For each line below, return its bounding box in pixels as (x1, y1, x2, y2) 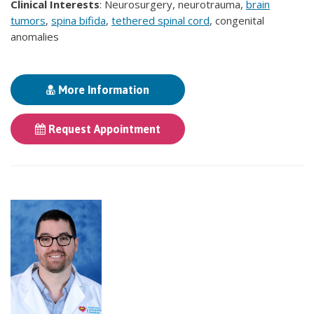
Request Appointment (46, 122, 161, 135)
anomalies (11, 29, 59, 43)
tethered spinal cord (111, 13, 210, 27)
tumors (11, 13, 46, 27)
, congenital (210, 13, 264, 27)
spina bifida (51, 13, 106, 27)
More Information (55, 83, 149, 96)
